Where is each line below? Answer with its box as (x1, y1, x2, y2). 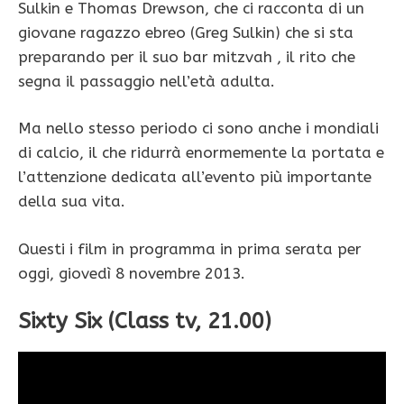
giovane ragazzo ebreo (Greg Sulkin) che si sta (18, 23, 353, 41)
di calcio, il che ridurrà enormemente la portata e (18, 143, 384, 162)
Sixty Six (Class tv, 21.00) (18, 308, 271, 335)
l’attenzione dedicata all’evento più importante (18, 168, 372, 187)
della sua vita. (18, 192, 125, 211)
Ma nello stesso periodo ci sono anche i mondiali (18, 119, 379, 138)
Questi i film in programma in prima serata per (18, 239, 362, 258)
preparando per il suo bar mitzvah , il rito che (18, 47, 355, 66)
